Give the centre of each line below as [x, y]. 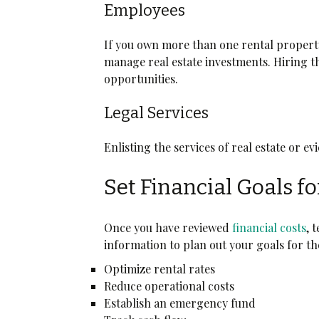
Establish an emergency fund [180, 303]
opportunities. [143, 78]
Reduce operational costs [169, 286]
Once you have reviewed [168, 227]
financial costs [270, 227]
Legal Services [157, 113]
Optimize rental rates [160, 268]
